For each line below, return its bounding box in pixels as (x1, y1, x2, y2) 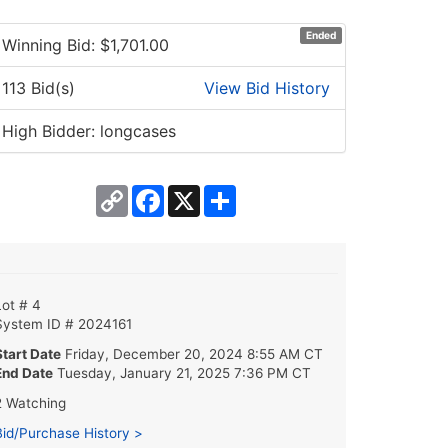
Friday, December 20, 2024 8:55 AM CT (65, 345, 323, 362)
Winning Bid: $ (2, 34, 110, 55)
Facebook (164, 182, 239, 203)
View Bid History (204, 77, 330, 98)
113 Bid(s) (2, 77, 75, 98)
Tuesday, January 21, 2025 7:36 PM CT (57, 364, 311, 381)
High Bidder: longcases (2, 120, 176, 141)
